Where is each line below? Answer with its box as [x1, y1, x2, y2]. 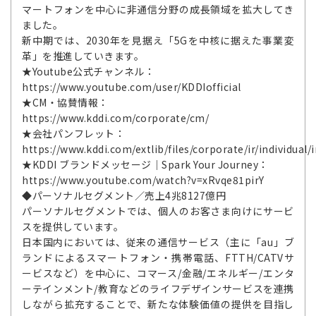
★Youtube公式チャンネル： [22, 64, 154, 78]
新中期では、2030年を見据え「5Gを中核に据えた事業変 [22, 33, 294, 47]
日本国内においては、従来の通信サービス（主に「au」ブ [22, 235, 294, 249]
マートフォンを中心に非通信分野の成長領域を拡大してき [22, 2, 294, 16]
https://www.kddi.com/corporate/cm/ [22, 111, 209, 125]
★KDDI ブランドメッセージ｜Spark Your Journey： [22, 157, 269, 171]
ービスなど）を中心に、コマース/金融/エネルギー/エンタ [22, 266, 294, 280]
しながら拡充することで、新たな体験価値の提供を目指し [22, 297, 294, 311]
